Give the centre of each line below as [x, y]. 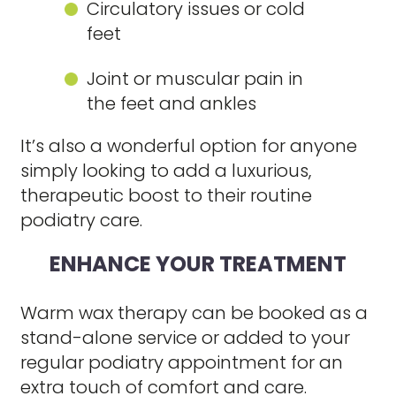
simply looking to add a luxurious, [166, 171]
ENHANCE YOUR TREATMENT [198, 264]
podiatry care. [82, 220]
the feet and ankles [172, 103]
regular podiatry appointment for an [182, 362]
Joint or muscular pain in [195, 79]
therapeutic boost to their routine [167, 195]
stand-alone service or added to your [186, 338]
